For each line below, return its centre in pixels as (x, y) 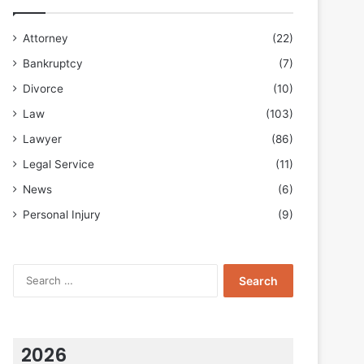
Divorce (43, 89)
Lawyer (42, 139)
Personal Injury (62, 214)
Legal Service (58, 164)
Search (234, 271)
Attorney (45, 38)
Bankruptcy (53, 63)
